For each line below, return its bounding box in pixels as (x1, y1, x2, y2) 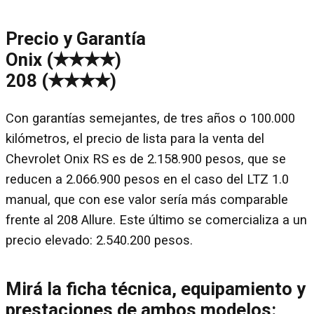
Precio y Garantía (6, 27, 146, 49)
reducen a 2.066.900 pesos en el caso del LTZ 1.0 (6, 172, 289, 188)
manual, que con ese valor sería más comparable (6, 192, 288, 208)
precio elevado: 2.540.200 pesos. (6, 233, 193, 249)
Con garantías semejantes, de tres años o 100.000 (6, 111, 295, 127)
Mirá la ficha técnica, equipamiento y (6, 278, 306, 299)
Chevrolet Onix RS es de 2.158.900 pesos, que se (6, 151, 286, 168)
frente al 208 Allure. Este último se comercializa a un (6, 212, 307, 228)
